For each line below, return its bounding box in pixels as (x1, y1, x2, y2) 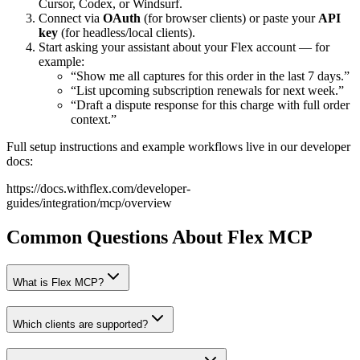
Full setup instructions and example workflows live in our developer (6, 140, 350, 154)
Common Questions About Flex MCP (6, 227, 313, 248)
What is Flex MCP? (13, 276, 104, 289)
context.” (71, 112, 117, 127)
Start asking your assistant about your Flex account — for (39, 40, 329, 55)
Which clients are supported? (13, 317, 148, 330)
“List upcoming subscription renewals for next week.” (71, 84, 344, 98)
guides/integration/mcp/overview (6, 196, 172, 211)
